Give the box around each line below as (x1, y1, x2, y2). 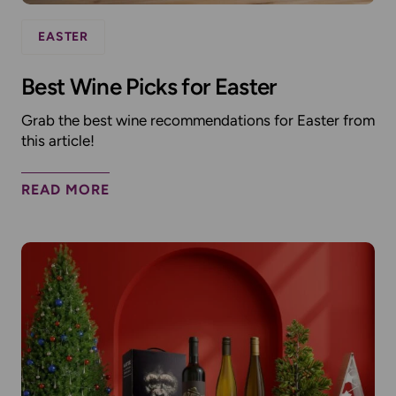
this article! (21, 132, 95, 150)
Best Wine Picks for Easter (21, 72, 277, 102)
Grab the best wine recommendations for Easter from (21, 111, 375, 130)
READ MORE (21, 181, 110, 199)
